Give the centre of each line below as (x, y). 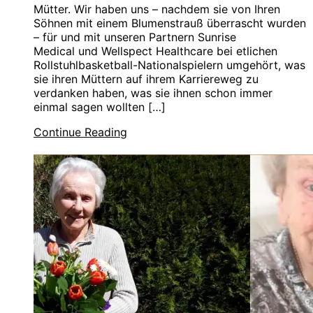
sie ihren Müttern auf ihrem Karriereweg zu (146, 79)
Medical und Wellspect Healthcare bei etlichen (155, 51)
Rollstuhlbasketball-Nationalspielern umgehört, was (169, 65)
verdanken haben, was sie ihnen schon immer (153, 93)
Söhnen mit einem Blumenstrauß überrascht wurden (170, 23)
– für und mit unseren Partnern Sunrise (135, 37)
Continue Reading (80, 132)
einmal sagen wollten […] (100, 107)
